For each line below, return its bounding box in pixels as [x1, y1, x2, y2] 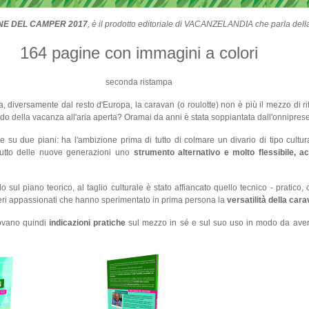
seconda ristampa [105, 77, 172, 87]
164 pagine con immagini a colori [19, 43, 258, 62]
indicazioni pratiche [48, 218, 126, 228]
